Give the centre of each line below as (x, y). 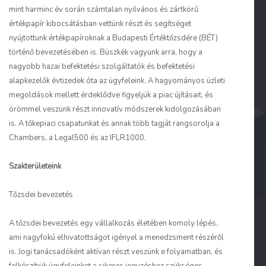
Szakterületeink (35, 166)
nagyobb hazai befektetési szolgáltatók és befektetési (102, 66)
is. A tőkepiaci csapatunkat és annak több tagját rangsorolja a (114, 123)
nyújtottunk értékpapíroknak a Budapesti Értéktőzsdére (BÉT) (113, 38)
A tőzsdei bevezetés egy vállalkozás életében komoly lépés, (113, 223)
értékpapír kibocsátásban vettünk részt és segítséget (100, 24)
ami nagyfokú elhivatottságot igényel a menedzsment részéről (116, 237)
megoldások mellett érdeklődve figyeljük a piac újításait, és (111, 95)
